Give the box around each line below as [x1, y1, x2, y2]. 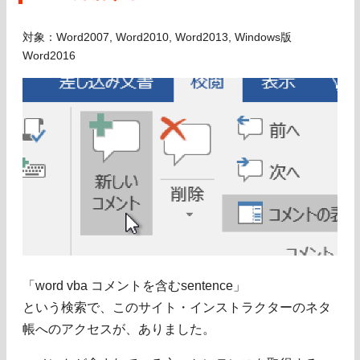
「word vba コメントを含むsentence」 [22, 278, 246, 292]
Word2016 [22, 50, 76, 63]
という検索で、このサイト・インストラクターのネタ [22, 300, 331, 314]
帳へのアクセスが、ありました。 [22, 321, 215, 336]
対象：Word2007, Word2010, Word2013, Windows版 [22, 31, 292, 44]
